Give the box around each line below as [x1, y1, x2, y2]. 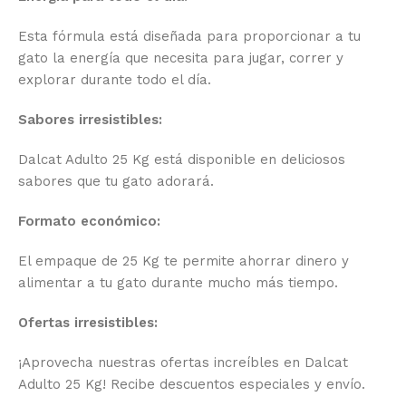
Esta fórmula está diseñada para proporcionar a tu [18, 28, 361, 45]
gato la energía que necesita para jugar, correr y [18, 50, 343, 67]
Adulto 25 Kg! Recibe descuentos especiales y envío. [18, 376, 365, 393]
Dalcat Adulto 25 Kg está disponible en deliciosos [18, 151, 345, 169]
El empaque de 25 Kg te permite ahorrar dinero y [18, 253, 349, 270]
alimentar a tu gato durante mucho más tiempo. [18, 275, 338, 292]
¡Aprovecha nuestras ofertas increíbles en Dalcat [18, 354, 348, 372]
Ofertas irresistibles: [18, 314, 158, 332]
